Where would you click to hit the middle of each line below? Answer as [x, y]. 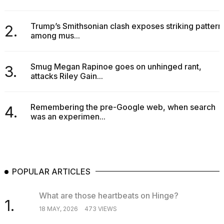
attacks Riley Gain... [66, 76]
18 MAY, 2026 [58, 208]
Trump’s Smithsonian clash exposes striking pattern [126, 26]
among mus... [55, 36]
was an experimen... [68, 117]
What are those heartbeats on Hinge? [108, 195]
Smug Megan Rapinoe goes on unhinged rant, [116, 67]
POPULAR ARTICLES [51, 172]
